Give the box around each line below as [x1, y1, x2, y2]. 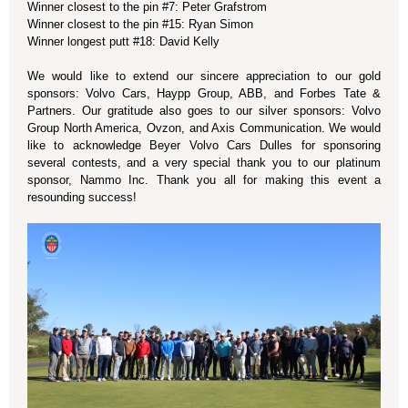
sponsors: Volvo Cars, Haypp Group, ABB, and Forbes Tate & [27, 87, 381, 100]
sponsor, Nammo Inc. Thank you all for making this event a [27, 173, 381, 187]
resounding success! [27, 190, 137, 204]
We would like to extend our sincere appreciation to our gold [27, 69, 381, 83]
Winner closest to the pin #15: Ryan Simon [27, 17, 257, 31]
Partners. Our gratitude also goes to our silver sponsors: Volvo [27, 104, 381, 117]
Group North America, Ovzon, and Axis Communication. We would [27, 121, 381, 135]
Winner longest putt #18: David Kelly [27, 35, 219, 48]
